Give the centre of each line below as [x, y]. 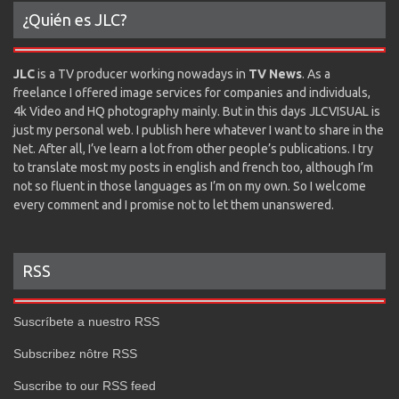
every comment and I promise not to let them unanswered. [174, 205]
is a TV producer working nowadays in [142, 74]
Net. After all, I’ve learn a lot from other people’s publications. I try [193, 149]
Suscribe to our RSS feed [85, 386]
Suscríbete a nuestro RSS [86, 322]
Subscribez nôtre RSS [75, 354]
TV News [275, 74]
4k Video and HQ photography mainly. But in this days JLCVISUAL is [197, 112]
